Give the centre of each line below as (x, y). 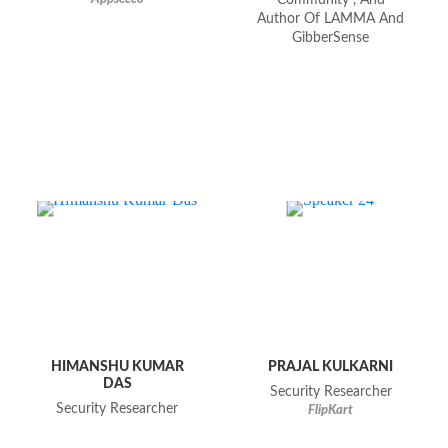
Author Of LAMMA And (331, 19)
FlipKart (331, 411)
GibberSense (331, 38)
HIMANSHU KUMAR (117, 367)
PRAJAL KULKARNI (331, 367)
